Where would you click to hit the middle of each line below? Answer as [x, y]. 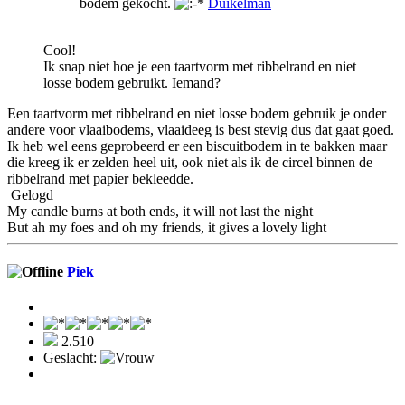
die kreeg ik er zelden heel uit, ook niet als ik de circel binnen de [190, 162]
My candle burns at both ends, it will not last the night [160, 211]
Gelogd [30, 194]
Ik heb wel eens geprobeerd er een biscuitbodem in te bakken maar [197, 146]
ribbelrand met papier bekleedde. [100, 178]
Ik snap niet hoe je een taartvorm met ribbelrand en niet [200, 66]
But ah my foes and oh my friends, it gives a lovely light [167, 227]
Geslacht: [72, 358]
